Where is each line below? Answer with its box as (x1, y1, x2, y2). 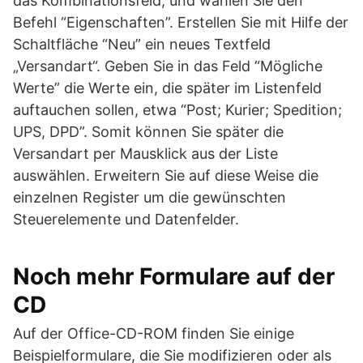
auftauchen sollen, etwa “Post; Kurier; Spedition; (13, 101, 342, 118)
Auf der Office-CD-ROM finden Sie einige (13, 325, 294, 342)
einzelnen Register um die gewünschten (13, 189, 286, 206)
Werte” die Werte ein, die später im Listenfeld (13, 79, 322, 96)
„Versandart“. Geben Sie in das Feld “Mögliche (13, 58, 322, 75)
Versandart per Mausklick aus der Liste (13, 145, 278, 162)
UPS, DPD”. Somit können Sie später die (13, 123, 284, 140)
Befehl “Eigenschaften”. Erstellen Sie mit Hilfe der (13, 14, 348, 31)
